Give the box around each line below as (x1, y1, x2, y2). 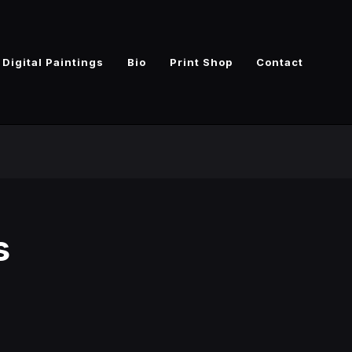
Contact (256, 56, 303, 68)
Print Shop (170, 56, 233, 68)
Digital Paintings (2, 56, 104, 68)
